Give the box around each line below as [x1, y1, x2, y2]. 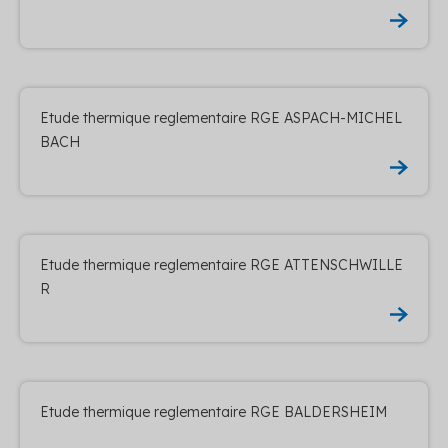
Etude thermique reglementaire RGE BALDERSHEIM [40, 402, 387, 421]
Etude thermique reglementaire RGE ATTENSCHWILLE [40, 255, 403, 274]
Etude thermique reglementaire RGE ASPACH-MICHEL [40, 108, 402, 127]
